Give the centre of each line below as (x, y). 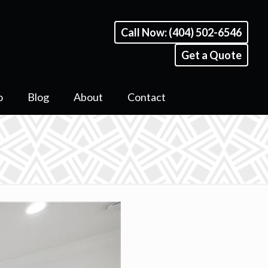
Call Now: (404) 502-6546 (181, 32)
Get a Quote (211, 55)
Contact (147, 97)
